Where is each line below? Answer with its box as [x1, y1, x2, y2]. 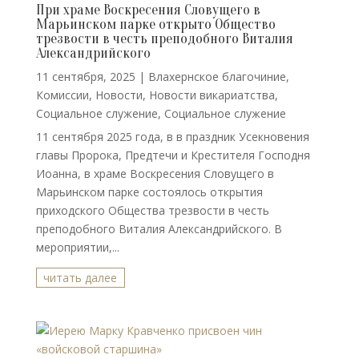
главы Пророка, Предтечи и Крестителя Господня [35, 147, 310, 163]
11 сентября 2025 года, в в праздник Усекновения [35, 129, 309, 144]
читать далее [43, 270, 118, 285]
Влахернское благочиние [147, 69, 286, 84]
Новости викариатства [148, 87, 275, 103]
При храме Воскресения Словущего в [35, 2, 260, 18]
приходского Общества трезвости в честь [35, 203, 269, 218]
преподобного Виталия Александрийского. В [35, 221, 282, 236]
